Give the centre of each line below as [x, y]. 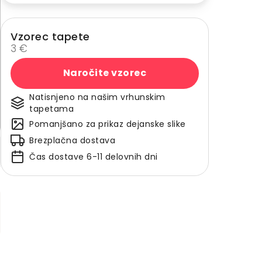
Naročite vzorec [105, 73]
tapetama [51, 108]
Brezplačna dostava [72, 140]
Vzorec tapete [50, 36]
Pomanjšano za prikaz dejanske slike [108, 124]
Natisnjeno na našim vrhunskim [97, 97]
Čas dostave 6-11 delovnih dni [94, 156]
